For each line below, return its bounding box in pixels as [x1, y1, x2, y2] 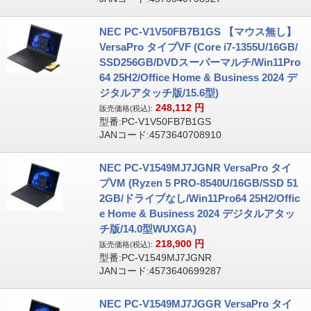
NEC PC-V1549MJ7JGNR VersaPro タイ [99, 162, 292, 174]
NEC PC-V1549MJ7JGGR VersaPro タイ [99, 298, 292, 310]
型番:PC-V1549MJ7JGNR [99, 252, 212, 263]
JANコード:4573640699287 [99, 265, 221, 276]
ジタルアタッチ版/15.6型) [99, 87, 219, 99]
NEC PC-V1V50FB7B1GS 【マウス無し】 [99, 26, 296, 37]
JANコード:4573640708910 [99, 129, 221, 140]
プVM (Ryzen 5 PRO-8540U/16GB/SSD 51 [99, 177, 298, 189]
